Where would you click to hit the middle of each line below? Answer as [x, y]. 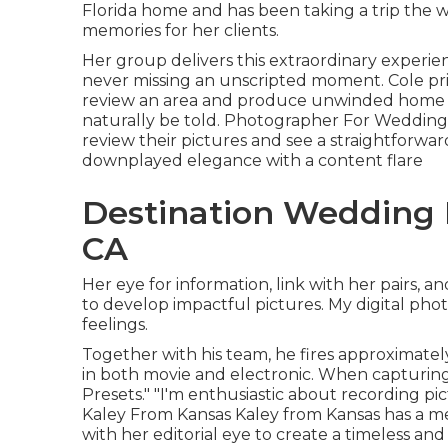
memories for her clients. [180, 30]
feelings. [115, 324]
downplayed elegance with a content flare [252, 160]
